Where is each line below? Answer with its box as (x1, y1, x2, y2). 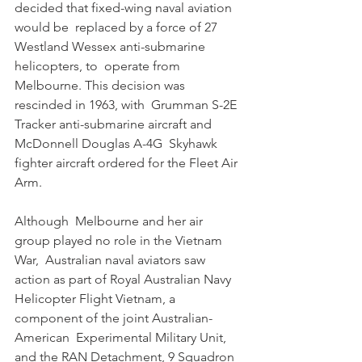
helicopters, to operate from (15, 57, 183, 74)
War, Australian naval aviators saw (15, 251, 208, 267)
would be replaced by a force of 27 (15, 19, 221, 35)
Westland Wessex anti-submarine (15, 38, 208, 54)
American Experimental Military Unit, (15, 329, 229, 345)
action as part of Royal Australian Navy (15, 271, 238, 287)
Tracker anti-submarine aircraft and (15, 116, 215, 132)
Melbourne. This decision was (15, 77, 188, 93)
